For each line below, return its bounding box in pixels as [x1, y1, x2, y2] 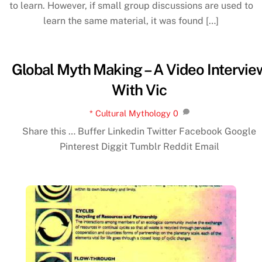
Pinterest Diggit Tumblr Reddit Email [59, 141, 219, 153]
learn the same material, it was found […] [43, 15, 219, 27]
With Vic [112, 81, 167, 99]
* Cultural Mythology [89, 108, 171, 119]
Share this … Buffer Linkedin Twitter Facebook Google [22, 126, 257, 137]
